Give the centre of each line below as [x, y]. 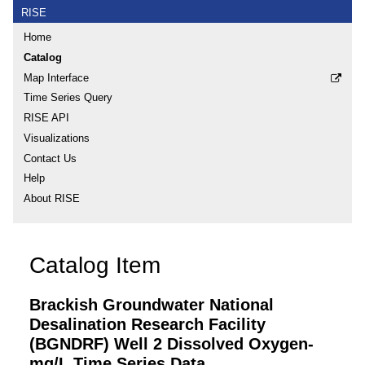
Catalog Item [95, 265]
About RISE [52, 199]
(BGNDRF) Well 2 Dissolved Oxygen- [172, 343]
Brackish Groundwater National [152, 304]
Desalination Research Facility [147, 324]
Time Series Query [68, 98]
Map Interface [56, 77]
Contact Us [50, 158]
